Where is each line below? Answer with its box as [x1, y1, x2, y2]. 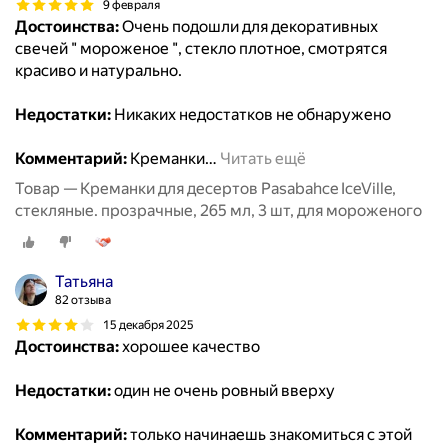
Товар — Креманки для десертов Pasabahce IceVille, [15, 179, 396, 199]
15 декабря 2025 [103, 317, 194, 332]
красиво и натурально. [15, 61, 182, 81]
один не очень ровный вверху [111, 381, 335, 401]
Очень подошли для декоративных [119, 17, 378, 37]
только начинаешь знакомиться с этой [127, 425, 412, 445]
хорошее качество [119, 337, 260, 357]
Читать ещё [220, 149, 306, 169]
